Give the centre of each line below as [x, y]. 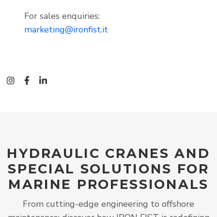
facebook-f [59, 80]
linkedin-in [77, 80]
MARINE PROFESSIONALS [108, 185]
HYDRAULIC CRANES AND [108, 154]
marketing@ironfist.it [66, 29]
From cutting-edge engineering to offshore [108, 204]
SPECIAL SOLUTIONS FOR [108, 169]
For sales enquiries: [62, 16]
